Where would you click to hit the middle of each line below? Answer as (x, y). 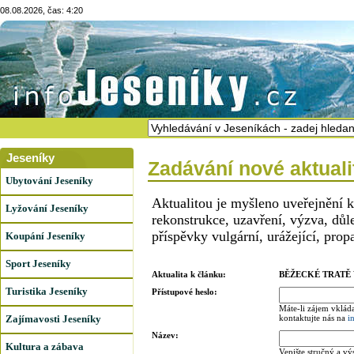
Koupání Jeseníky (45, 236)
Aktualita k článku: (189, 274)
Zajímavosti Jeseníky (53, 319)
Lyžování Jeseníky (47, 208)
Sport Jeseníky (38, 264)
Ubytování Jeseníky (49, 181)
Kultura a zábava (45, 346)
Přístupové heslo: (185, 292)
